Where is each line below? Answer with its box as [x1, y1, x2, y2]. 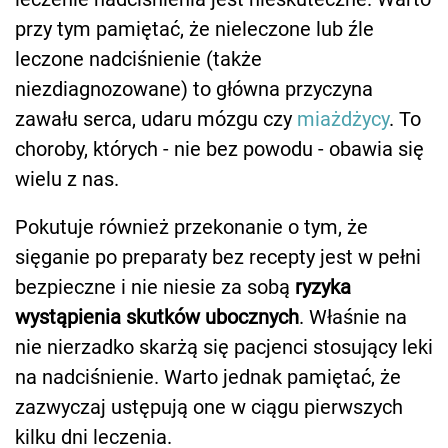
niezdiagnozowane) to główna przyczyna [15, 77, 373, 102]
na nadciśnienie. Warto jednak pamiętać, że [15, 365, 401, 390]
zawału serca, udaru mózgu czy [15, 107, 297, 132]
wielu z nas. [15, 167, 119, 192]
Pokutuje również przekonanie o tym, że [15, 215, 368, 240]
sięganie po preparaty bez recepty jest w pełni [15, 245, 421, 270]
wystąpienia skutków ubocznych [15, 305, 299, 330]
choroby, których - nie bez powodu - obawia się [15, 137, 424, 162]
